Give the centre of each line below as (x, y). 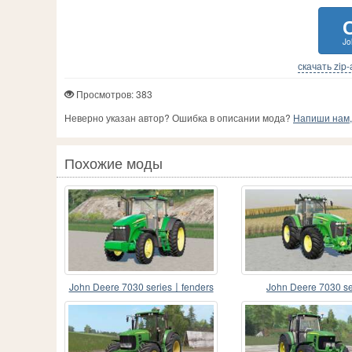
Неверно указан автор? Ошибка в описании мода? (179, 118)
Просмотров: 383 (113, 94)
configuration (141, 302)
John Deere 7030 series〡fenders (141, 287)
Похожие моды (114, 163)
